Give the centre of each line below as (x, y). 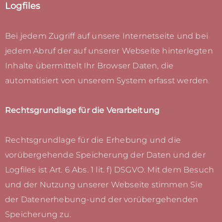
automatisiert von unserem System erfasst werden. (108, 81)
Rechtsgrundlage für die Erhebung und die (93, 140)
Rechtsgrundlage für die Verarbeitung (83, 111)
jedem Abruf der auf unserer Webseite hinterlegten (109, 51)
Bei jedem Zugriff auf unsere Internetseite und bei (107, 36)
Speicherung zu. (38, 215)
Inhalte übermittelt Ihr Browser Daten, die (89, 66)
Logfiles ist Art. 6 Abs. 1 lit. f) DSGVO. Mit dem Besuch (110, 170)
